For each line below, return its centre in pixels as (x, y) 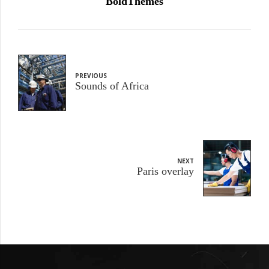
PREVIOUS (91, 76)
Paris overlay (165, 171)
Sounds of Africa (112, 86)
